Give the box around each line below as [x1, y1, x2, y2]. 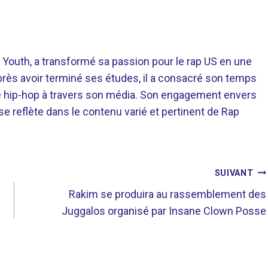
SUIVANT [214, 167, 254, 178]
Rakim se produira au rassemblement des [69, 187, 267, 200]
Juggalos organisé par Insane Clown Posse [62, 204, 267, 217]
